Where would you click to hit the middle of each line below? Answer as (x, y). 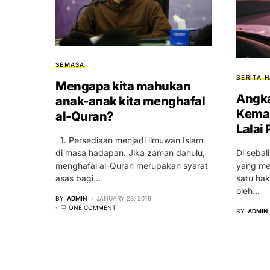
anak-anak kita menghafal (130, 101)
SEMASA (70, 64)
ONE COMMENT (92, 207)
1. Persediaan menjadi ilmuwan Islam (129, 140)
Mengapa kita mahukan (123, 86)
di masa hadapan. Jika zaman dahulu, (130, 152)
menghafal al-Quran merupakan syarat (132, 165)
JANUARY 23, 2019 (124, 198)
